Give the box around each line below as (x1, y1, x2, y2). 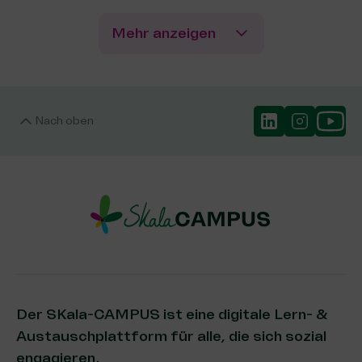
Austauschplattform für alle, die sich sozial (16, 326, 326, 345)
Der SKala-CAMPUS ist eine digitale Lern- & (16, 305, 328, 323)
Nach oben (36, 113, 94, 128)
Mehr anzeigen (111, 23, 216, 42)
